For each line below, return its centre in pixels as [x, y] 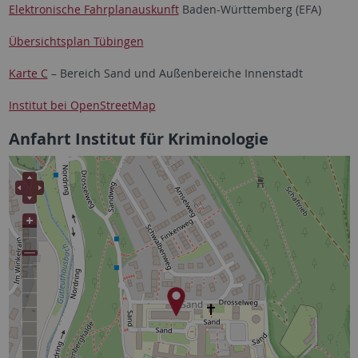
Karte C [28, 73]
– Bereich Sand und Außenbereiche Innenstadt [175, 73]
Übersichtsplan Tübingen [76, 41]
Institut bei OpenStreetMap [82, 105]
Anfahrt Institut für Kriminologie [138, 138]
